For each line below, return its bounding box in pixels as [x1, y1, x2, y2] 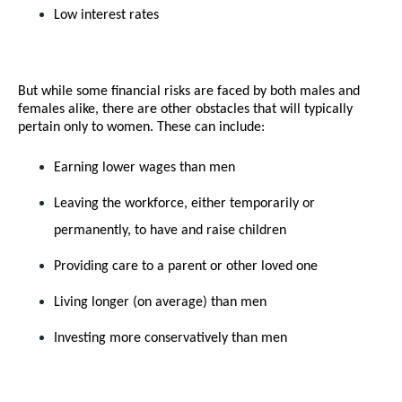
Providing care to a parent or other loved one [54, 259, 318, 275]
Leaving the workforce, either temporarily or [54, 197, 315, 212]
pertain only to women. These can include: [18, 120, 265, 135]
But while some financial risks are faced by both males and [18, 84, 360, 100]
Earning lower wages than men [54, 161, 235, 176]
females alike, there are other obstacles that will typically [18, 102, 353, 118]
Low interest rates [54, 8, 159, 23]
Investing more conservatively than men [54, 331, 291, 346]
